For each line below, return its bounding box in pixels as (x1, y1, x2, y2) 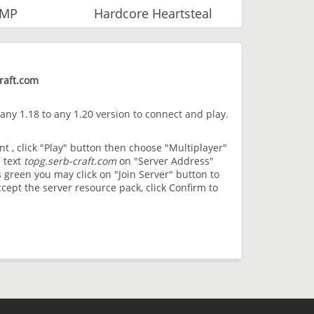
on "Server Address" (116, 154, 214, 168)
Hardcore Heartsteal (94, 5, 213, 22)
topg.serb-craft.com (24, 154, 116, 168)
